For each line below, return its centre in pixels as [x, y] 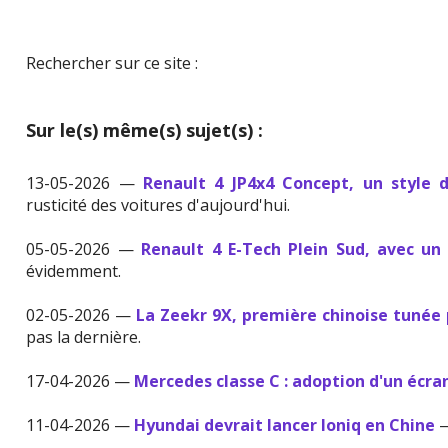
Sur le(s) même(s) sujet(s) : [145, 130]
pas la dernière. [84, 337]
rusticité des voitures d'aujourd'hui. [158, 205]
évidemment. [74, 271]
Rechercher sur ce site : [112, 63]
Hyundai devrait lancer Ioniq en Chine [285, 425]
